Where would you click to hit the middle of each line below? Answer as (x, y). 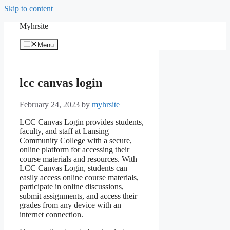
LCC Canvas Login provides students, (82, 122)
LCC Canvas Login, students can (73, 168)
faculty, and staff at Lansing (64, 131)
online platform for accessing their (74, 150)
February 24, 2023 (50, 105)
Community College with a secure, (76, 141)
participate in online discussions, (72, 187)
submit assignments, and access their (78, 196)
